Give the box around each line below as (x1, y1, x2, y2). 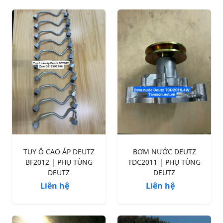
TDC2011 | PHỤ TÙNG (128, 157, 201, 167)
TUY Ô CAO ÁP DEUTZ (23, 146, 95, 156)
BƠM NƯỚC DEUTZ (132, 146, 196, 156)
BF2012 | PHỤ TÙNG (25, 157, 93, 167)
